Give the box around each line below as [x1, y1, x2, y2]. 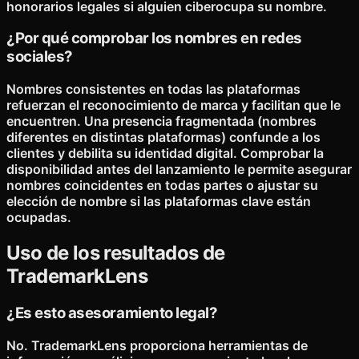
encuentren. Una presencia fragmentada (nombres [6, 112, 317, 129]
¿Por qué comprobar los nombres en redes [6, 29, 302, 48]
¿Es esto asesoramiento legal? [6, 303, 218, 322]
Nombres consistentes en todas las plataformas [6, 80, 301, 97]
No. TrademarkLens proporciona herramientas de [6, 337, 308, 353]
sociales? [6, 47, 73, 67]
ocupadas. [6, 208, 71, 225]
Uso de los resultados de [6, 240, 225, 264]
